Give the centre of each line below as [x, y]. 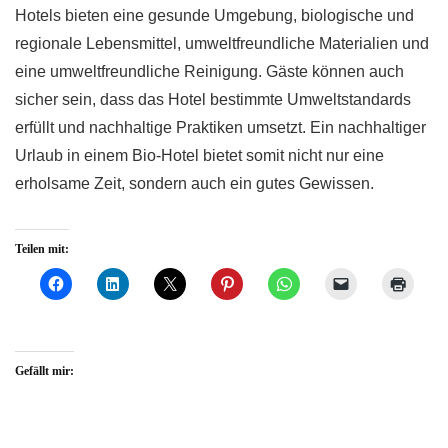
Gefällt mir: [44, 370]
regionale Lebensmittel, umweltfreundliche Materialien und [222, 43]
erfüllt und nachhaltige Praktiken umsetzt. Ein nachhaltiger [220, 127]
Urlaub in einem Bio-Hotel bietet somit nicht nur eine [199, 155]
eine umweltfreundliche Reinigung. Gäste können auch [209, 71]
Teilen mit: [42, 248]
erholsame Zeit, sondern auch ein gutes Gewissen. [194, 183]
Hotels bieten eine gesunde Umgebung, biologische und [214, 15]
